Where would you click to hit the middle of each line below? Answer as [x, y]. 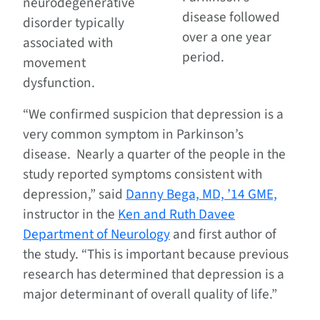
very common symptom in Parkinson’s [133, 135]
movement [54, 63]
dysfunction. [59, 83]
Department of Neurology [96, 235]
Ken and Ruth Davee [176, 215]
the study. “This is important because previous [156, 255]
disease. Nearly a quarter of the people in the [154, 155]
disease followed [231, 17]
